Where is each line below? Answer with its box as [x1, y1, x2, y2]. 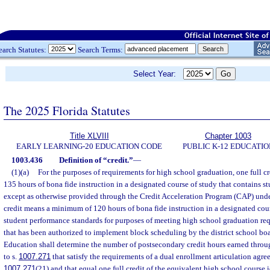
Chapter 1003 [205, 131, 251, 140]
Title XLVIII [69, 131, 109, 140]
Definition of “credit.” [58, 155, 133, 165]
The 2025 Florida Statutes [4, 102, 130, 119]
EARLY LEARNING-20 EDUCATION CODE [16, 142, 162, 151]
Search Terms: [76, 45, 125, 54]
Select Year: [133, 69, 183, 78]
